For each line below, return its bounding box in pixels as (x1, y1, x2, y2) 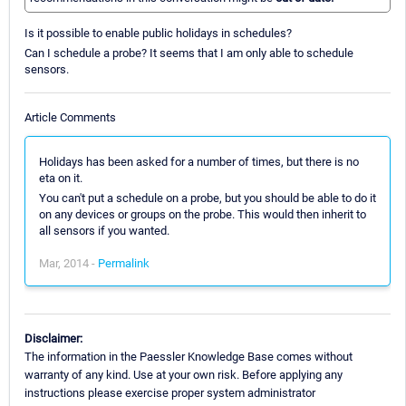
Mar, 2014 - (39, 256, 98, 270)
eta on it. (39, 170, 82, 185)
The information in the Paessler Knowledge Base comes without (24, 349, 353, 363)
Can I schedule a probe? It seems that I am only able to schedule (24, 46, 353, 61)
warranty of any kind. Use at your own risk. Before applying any (24, 367, 343, 382)
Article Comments (24, 110, 116, 124)
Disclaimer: (24, 331, 82, 345)
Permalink (98, 256, 150, 270)
